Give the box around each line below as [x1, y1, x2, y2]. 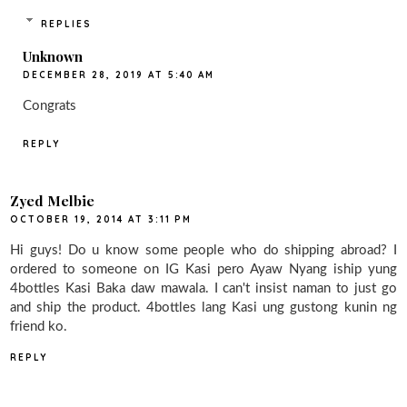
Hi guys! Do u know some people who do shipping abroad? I [10, 243, 397, 258]
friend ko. [10, 320, 68, 334]
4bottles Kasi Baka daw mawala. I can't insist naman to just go [10, 282, 397, 296]
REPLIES [40, 17, 92, 30]
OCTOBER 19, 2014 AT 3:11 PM [10, 213, 193, 226]
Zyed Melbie [10, 192, 95, 211]
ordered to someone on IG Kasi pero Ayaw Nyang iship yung [10, 263, 397, 277]
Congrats [23, 98, 77, 113]
